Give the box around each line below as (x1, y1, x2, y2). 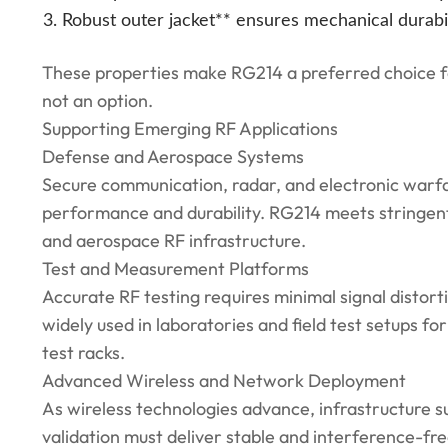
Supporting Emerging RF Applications (42, 117, 338, 140)
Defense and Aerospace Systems (42, 145, 304, 168)
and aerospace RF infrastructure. (42, 229, 306, 252)
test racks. (42, 341, 125, 364)
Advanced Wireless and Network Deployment (42, 369, 406, 392)
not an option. (42, 89, 153, 112)
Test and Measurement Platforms (42, 257, 309, 280)
